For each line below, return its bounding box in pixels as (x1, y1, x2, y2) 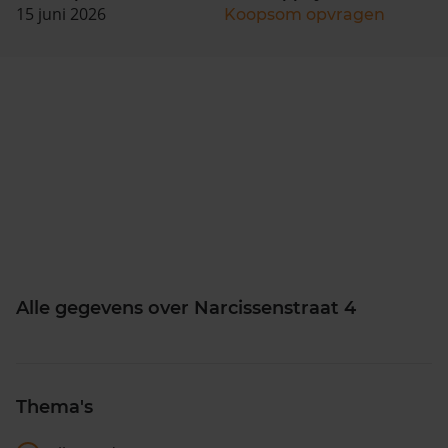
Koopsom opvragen (224, 4, 385, 24)
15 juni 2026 (16, 2, 106, 25)
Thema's (16, 395, 93, 418)
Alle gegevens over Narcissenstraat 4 (16, 296, 356, 319)
